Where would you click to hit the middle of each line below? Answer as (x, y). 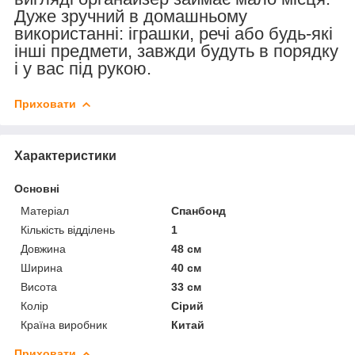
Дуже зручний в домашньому (131, 16)
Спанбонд (199, 210)
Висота (39, 286)
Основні (37, 188)
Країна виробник (64, 324)
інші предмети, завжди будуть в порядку (176, 51)
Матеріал (45, 210)
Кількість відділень (68, 229)
